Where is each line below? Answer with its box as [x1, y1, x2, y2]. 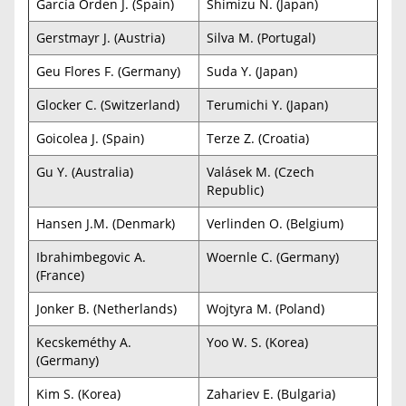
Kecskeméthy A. [36, 333, 131, 351]
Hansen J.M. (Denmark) [36, 214, 175, 232]
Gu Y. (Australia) [36, 162, 133, 180]
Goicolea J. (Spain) [36, 129, 144, 147]
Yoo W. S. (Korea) [207, 333, 308, 351]
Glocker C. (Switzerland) [36, 95, 179, 113]
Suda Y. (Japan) [207, 62, 297, 80]
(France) [36, 266, 84, 284]
